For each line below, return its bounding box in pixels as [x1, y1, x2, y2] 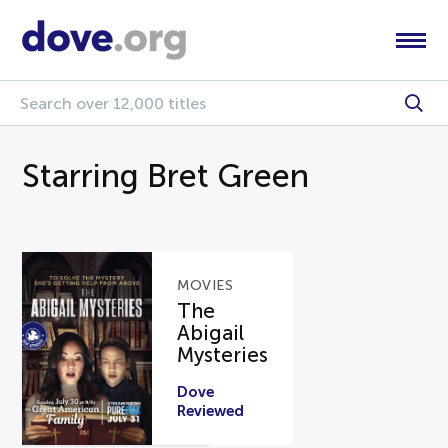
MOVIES [177, 277, 234, 293]
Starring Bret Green [22, 158, 310, 194]
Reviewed [177, 401, 245, 419]
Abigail [177, 321, 245, 344]
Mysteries [177, 343, 269, 366]
